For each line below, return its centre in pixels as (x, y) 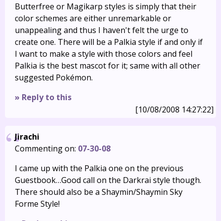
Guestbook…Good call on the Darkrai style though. (108, 180)
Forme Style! (37, 204)
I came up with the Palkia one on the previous (99, 168)
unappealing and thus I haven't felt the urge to (102, 30)
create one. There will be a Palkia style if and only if (109, 42)
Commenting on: (46, 148)
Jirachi (27, 137)
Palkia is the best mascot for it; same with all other (108, 66)
